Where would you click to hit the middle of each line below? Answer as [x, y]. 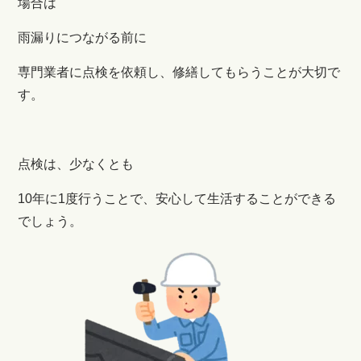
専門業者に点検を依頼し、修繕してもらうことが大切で [179, 72]
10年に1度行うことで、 [87, 198]
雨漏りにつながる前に [83, 37]
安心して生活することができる [246, 198]
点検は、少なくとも [76, 164]
